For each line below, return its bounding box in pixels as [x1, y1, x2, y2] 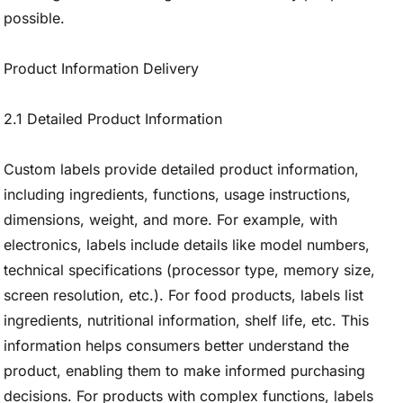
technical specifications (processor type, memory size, [4, 261, 375, 279]
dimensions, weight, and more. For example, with [4, 210, 337, 228]
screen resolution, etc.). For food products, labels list [4, 286, 363, 304]
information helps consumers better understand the [4, 336, 349, 354]
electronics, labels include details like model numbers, [4, 236, 370, 254]
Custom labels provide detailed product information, [4, 160, 359, 178]
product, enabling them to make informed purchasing [4, 362, 365, 380]
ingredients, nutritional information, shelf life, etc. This [4, 311, 369, 329]
